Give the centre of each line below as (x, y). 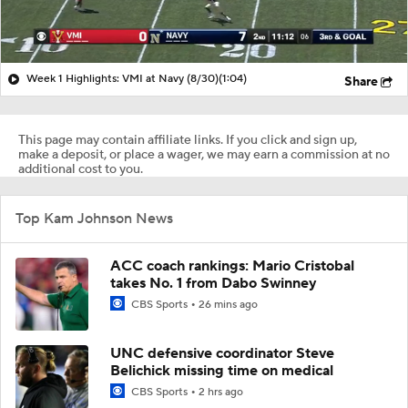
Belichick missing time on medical (222, 370)
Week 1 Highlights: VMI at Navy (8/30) (122, 78)
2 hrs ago (221, 392)
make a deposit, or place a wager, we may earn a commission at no (204, 154)
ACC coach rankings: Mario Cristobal (232, 265)
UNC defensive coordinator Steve (222, 353)
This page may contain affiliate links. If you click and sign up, (188, 140)
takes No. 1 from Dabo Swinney (214, 283)
